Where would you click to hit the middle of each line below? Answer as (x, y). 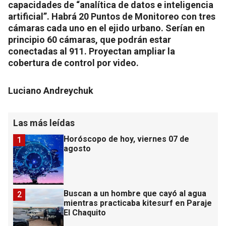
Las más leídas (44, 123)
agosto (77, 149)
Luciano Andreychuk (51, 91)
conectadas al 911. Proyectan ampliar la (92, 51)
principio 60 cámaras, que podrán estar (90, 40)
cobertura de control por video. (73, 63)
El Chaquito (85, 213)
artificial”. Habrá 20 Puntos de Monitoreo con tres (112, 17)
